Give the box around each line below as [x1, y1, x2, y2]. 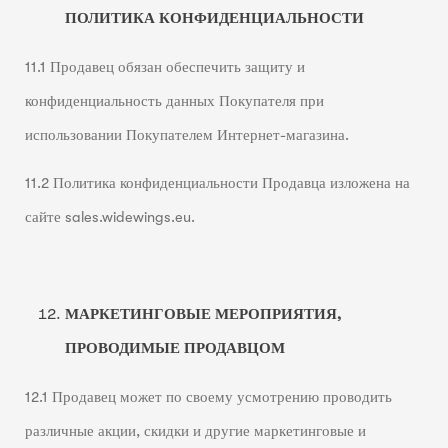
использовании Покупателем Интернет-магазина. [24, 126, 349, 144]
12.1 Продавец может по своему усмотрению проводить [24, 388, 392, 406]
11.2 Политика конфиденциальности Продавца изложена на [24, 175, 410, 193]
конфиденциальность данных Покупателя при [24, 92, 324, 110]
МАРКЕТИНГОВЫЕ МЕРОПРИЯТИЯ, [64, 306, 342, 324]
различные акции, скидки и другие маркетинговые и [24, 422, 366, 440]
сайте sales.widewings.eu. [24, 209, 195, 227]
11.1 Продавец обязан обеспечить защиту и [24, 58, 305, 76]
